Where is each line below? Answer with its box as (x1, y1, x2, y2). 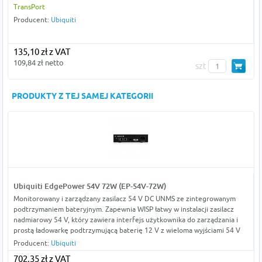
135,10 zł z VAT (13, 47, 70, 57)
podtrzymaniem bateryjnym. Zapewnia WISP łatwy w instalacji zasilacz (13, 205, 234, 214)
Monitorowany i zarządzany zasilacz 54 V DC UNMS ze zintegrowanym (13, 194, 236, 204)
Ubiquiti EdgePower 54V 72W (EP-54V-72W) (13, 181, 166, 191)
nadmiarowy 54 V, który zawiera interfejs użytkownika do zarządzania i (13, 215, 238, 225)
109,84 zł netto (13, 58, 64, 68)
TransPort (13, 2, 45, 12)
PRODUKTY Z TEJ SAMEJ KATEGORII (12, 91, 154, 103)
